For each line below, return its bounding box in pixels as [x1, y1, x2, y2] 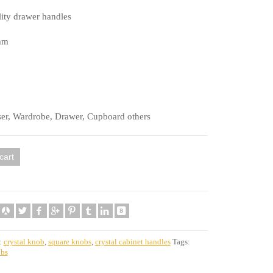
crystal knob [3, 237, 44, 246]
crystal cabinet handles [94, 237, 171, 246]
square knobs [48, 237, 91, 246]
